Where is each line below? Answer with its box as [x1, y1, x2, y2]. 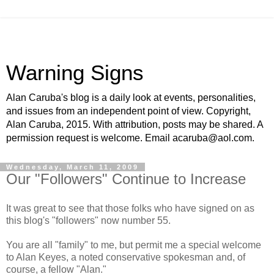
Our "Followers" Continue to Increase [6, 171, 246, 187]
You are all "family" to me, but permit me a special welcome [6, 239, 261, 250]
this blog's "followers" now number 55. [6, 215, 171, 226]
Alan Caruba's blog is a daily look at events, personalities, [6, 92, 256, 103]
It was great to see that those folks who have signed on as [6, 202, 254, 213]
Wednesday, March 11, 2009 [6, 163, 139, 171]
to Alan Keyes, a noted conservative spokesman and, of [6, 251, 245, 262]
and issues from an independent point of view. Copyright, [6, 106, 251, 116]
